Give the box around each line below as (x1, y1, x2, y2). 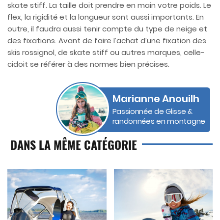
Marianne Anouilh (112, 92, 199, 106)
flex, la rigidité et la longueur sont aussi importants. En (7, 12, 204, 23)
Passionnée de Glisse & (112, 106, 192, 117)
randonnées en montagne (112, 116, 205, 127)
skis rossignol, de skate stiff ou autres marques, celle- (7, 47, 205, 58)
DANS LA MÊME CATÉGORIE (7, 136, 137, 154)
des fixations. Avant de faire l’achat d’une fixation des (7, 35, 206, 46)
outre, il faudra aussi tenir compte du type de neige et (7, 24, 207, 34)
